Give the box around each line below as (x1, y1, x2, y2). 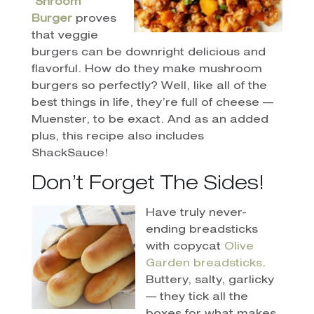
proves (71, 13, 116, 25)
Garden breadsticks (145, 258, 262, 269)
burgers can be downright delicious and (31, 47, 266, 58)
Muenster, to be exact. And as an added (31, 114, 268, 125)
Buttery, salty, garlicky (145, 275, 274, 286)
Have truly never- (145, 207, 247, 219)
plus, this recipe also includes (31, 131, 204, 142)
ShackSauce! (31, 148, 108, 159)
